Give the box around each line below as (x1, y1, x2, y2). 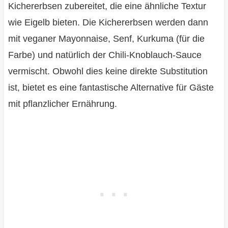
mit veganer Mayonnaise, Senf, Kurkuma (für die (8, 34, 205, 44)
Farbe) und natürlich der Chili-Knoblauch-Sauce (8, 50, 202, 61)
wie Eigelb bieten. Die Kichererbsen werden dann (8, 17, 208, 28)
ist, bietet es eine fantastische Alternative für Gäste (8, 82, 214, 93)
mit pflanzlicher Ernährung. (8, 99, 117, 109)
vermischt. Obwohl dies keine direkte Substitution (8, 66, 208, 77)
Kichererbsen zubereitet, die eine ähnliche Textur (8, 1, 206, 12)
